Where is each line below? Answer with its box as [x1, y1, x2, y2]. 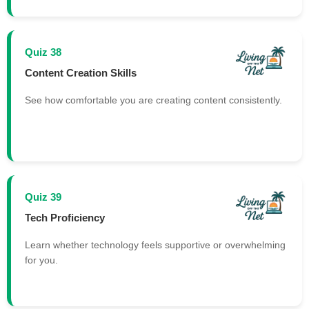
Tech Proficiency [25, 211, 105, 223]
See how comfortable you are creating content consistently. [25, 94, 282, 106]
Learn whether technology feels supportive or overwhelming [25, 239, 286, 251]
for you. [25, 255, 58, 266]
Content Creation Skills [25, 66, 137, 79]
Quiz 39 [25, 192, 61, 203]
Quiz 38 [25, 47, 61, 58]
